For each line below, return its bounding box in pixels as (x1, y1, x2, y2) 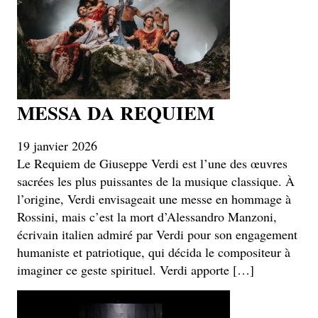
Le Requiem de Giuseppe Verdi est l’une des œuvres (17, 154, 287, 172)
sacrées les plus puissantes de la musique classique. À (17, 172, 295, 190)
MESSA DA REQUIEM (17, 98, 214, 126)
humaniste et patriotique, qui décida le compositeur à (17, 243, 290, 261)
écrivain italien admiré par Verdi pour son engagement (17, 225, 297, 243)
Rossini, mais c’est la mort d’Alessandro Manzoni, (17, 207, 277, 225)
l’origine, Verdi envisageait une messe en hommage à (17, 190, 291, 207)
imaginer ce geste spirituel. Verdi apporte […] (17, 261, 254, 278)
